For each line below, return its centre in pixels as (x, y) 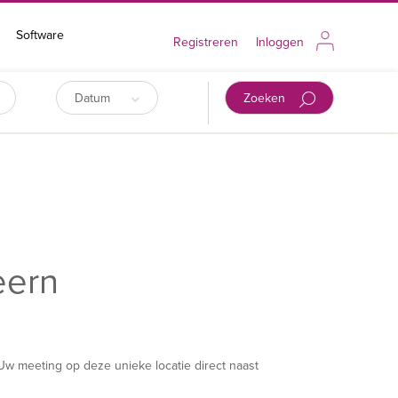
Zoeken (267, 99)
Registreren (206, 42)
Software (40, 35)
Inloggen (280, 42)
